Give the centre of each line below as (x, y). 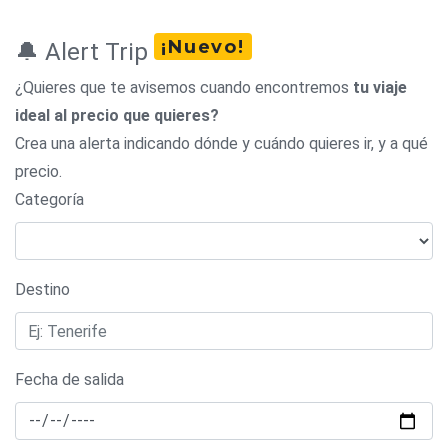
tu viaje (380, 87)
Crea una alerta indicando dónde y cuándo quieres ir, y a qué (221, 143)
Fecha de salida (69, 379)
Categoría (49, 199)
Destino (42, 289)
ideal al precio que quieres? (117, 115)
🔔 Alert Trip (84, 52)
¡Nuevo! (203, 46)
